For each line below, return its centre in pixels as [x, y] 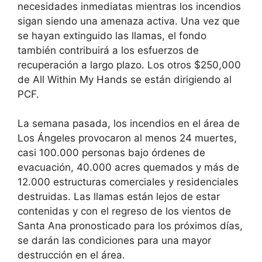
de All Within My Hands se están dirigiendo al [125, 79]
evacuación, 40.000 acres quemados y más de [128, 168]
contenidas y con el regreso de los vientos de [124, 211]
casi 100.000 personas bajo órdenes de [111, 153]
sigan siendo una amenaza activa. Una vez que [129, 21]
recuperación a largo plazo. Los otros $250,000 [129, 65]
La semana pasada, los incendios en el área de [129, 124]
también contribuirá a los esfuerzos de [108, 50]
